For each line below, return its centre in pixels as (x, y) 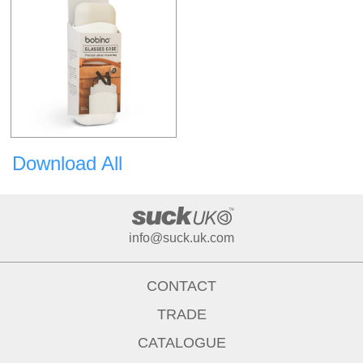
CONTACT (181, 286)
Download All (67, 163)
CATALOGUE (181, 343)
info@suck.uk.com (181, 238)
